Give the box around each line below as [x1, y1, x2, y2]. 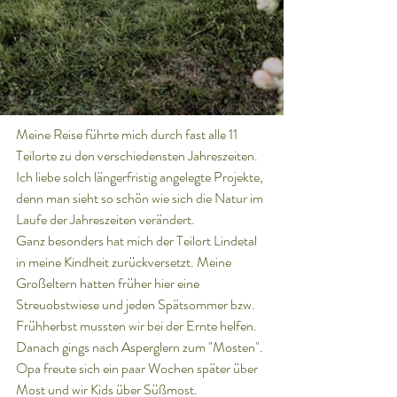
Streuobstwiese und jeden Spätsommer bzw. [16, 294, 258, 315]
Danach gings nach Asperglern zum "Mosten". [16, 337, 266, 357]
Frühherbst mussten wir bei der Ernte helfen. [16, 315, 260, 336]
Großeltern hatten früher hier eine [16, 273, 202, 293]
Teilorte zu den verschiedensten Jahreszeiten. [16, 145, 261, 166]
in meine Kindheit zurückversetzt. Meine [16, 252, 234, 272]
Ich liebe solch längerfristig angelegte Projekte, [16, 167, 266, 187]
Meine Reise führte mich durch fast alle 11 [16, 124, 240, 144]
